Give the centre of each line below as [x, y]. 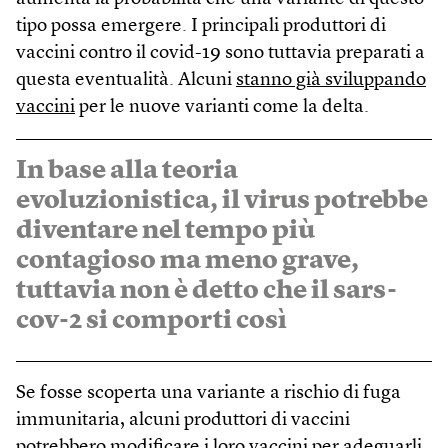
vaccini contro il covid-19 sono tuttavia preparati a [220, 54]
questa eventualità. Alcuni [126, 81]
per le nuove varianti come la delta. [222, 108]
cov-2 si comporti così [151, 321]
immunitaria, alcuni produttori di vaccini [183, 421]
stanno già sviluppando [331, 81]
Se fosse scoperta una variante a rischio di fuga [208, 394]
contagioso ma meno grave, [187, 261]
